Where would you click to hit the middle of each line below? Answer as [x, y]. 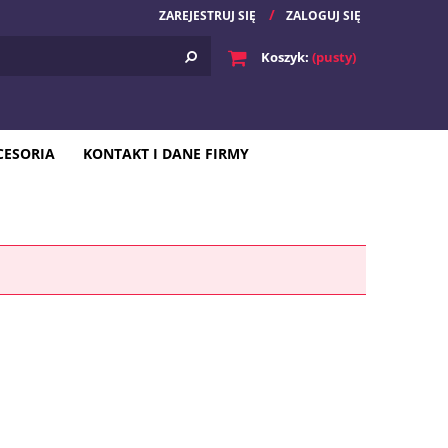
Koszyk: [285, 57]
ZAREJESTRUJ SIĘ [207, 15]
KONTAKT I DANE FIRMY [166, 153]
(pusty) [334, 57]
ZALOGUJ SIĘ [323, 15]
